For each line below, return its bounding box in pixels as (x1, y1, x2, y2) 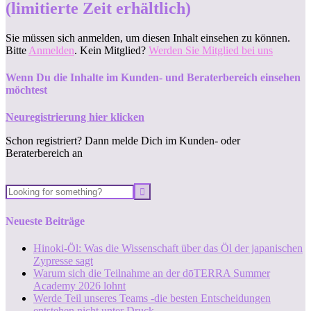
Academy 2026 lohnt (33, 279, 126, 292)
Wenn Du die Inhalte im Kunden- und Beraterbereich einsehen (6, 72, 301, 84)
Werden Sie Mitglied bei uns (149, 44, 273, 56)
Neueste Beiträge (6, 215, 85, 227)
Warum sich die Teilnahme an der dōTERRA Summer (33, 267, 270, 279)
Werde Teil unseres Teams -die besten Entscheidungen (33, 292, 271, 304)
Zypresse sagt (33, 254, 93, 267)
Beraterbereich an (6, 147, 83, 160)
